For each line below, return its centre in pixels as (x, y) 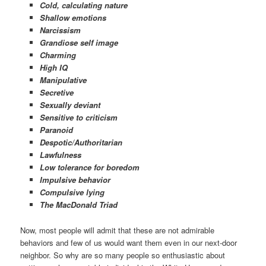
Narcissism (60, 30)
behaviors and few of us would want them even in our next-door (129, 242)
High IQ (53, 68)
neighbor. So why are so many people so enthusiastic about (123, 255)
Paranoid (56, 130)
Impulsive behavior (75, 180)
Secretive (56, 93)
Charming (58, 55)
